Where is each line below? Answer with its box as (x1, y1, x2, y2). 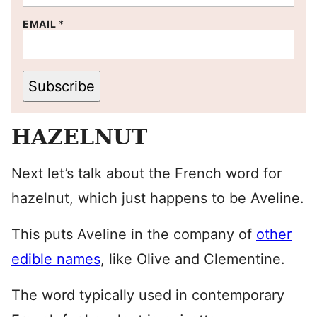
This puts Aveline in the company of (11, 226, 256, 243)
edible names (11, 250, 100, 267)
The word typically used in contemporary (11, 287, 284, 304)
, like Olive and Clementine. (100, 250, 285, 267)
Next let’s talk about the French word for (11, 165, 282, 182)
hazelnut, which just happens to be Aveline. (11, 190, 304, 207)
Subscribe (28, 77, 95, 95)
